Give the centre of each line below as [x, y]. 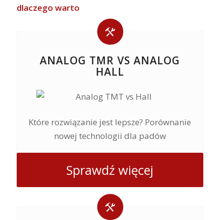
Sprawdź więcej [110, 170]
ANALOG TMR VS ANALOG [110, 60]
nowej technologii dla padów [110, 136]
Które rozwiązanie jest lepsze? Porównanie [110, 122]
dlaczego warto [48, 7]
